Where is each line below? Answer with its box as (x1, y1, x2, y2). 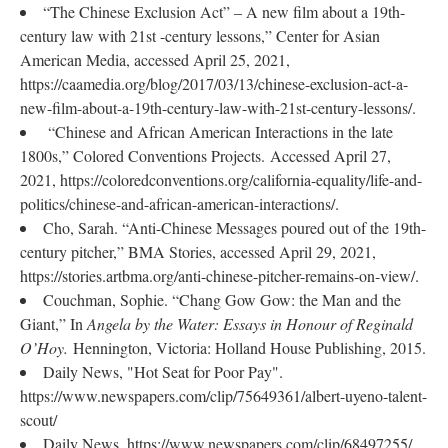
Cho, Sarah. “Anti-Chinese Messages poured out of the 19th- (43, 217, 426, 238)
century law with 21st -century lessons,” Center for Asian (20, 25, 380, 46)
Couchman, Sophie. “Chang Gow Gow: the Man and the (43, 289, 401, 310)
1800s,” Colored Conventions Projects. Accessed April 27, (20, 145, 391, 166)
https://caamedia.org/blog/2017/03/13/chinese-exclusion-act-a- (20, 73, 408, 94)
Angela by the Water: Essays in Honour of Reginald (87, 313, 413, 334)
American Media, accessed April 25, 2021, (20, 49, 290, 70)
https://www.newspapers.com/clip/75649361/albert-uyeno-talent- (20, 385, 427, 406)
